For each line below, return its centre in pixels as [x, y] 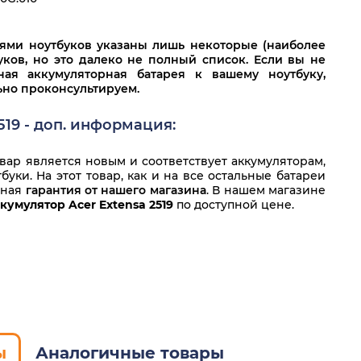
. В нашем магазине [266, 190]
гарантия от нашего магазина [116, 190]
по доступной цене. [235, 205]
